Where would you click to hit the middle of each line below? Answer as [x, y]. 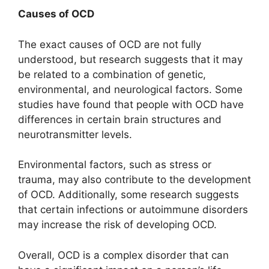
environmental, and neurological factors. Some [130, 89]
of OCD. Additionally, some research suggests [128, 195]
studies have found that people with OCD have [131, 104]
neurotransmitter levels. [75, 134]
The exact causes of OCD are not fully [110, 44]
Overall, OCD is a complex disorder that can [123, 255]
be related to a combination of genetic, [112, 74]
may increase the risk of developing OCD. [117, 225]
